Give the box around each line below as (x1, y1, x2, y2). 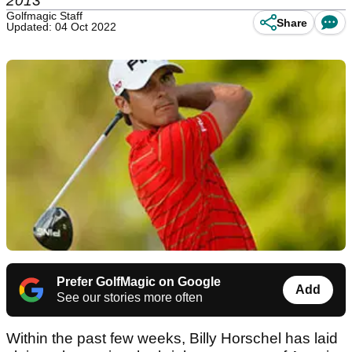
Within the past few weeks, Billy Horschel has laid (6, 330, 338, 347)
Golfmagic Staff (6, 9, 82, 22)
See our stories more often (57, 291, 203, 305)
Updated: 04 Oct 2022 (6, 20, 116, 33)
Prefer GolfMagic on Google (57, 275, 221, 289)
